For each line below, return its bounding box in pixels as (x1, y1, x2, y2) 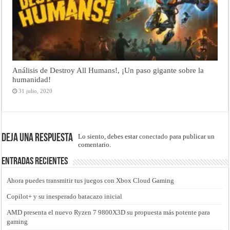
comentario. (78, 141, 111, 149)
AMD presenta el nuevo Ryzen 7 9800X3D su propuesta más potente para (7, 208, 210, 217)
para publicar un (168, 132, 215, 141)
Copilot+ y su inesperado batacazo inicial (7, 193, 123, 201)
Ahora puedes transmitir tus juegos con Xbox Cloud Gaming (7, 177, 175, 185)
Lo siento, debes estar (78, 132, 140, 141)
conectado (139, 132, 168, 141)
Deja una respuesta (2, 132, 73, 145)
